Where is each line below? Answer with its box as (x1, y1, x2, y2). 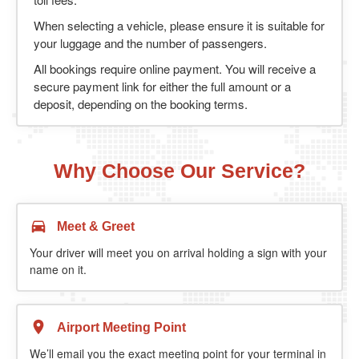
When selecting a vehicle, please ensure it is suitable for (34, 16, 325, 34)
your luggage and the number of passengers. (34, 34, 267, 51)
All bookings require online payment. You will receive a (34, 59, 316, 77)
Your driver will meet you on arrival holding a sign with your (30, 244, 327, 260)
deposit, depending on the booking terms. (34, 95, 248, 112)
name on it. (30, 260, 87, 277)
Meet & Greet (57, 219, 135, 233)
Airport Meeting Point (57, 320, 186, 334)
